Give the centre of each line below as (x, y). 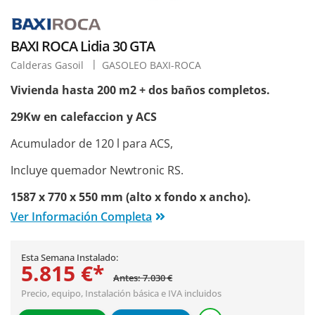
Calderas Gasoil (49, 65)
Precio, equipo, (53, 294)
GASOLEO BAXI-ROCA (152, 65)
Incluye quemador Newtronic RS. (97, 171)
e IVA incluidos (190, 294)
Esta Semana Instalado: (70, 258)
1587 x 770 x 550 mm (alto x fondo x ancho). (131, 197)
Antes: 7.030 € (143, 278)
